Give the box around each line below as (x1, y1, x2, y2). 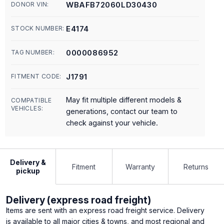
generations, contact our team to (66, 107, 177, 115)
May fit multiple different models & (66, 95, 181, 104)
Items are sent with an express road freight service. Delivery (6, 206, 204, 214)
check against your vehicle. (66, 118, 158, 127)
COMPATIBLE (11, 96, 52, 104)
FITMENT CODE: (11, 72, 61, 80)
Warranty (125, 162, 155, 171)
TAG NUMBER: (11, 48, 54, 56)
